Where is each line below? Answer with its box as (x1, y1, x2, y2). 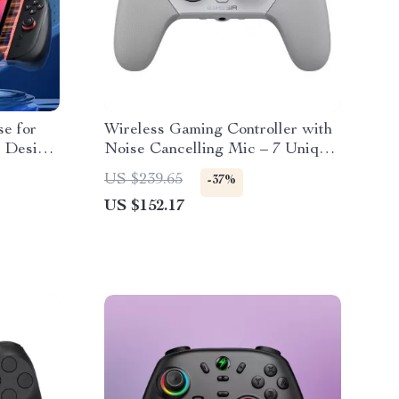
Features (104, 161, 167, 177)
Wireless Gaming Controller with (104, 122, 332, 138)
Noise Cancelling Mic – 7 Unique (104, 142, 336, 158)
